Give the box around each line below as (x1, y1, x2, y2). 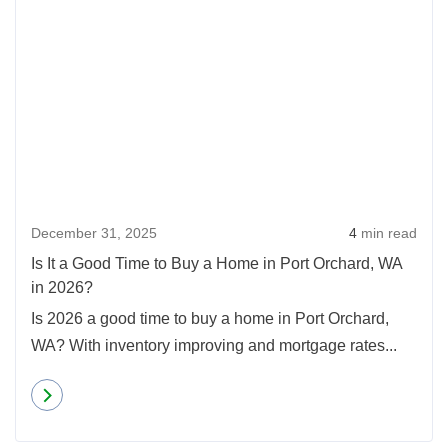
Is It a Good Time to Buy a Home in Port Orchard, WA (31, 255, 402, 272)
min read (357, 225, 417, 241)
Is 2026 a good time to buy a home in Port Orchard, (31, 310, 389, 327)
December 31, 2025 (31, 225, 157, 241)
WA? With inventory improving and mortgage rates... (31, 337, 397, 354)
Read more (73, 386, 144, 403)
